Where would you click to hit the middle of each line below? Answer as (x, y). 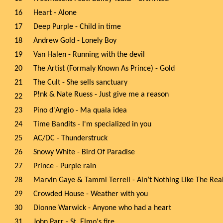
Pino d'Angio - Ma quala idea (80, 111)
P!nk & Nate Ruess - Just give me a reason (101, 95)
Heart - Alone (55, 13)
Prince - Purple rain (65, 166)
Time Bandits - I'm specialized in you (92, 124)
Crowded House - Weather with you (91, 194)
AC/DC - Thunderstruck (70, 138)
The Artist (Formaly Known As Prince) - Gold (104, 69)
